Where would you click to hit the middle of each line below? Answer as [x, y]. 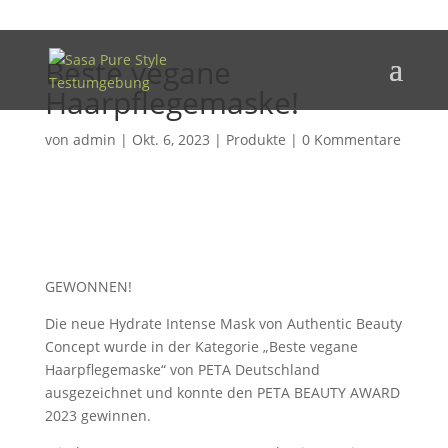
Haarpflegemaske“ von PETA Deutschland [182, 369]
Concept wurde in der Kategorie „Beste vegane [201, 346]
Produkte [255, 139]
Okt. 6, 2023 [170, 139]
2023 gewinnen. [97, 415]
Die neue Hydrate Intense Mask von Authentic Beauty [223, 323]
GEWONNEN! [88, 286]
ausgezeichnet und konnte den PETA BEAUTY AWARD [222, 392]
